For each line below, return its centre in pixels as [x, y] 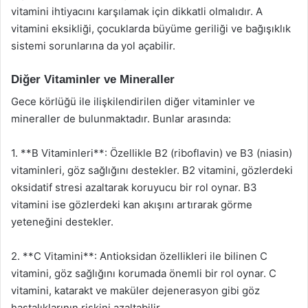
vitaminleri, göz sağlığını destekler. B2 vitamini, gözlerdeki [152, 170]
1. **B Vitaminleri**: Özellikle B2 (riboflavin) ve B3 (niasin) [152, 153]
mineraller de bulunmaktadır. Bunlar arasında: [121, 119]
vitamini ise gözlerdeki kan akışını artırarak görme [132, 205]
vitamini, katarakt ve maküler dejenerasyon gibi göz [135, 290]
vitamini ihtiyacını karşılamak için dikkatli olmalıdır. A [137, 11]
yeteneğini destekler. [62, 222]
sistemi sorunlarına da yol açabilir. [93, 45]
